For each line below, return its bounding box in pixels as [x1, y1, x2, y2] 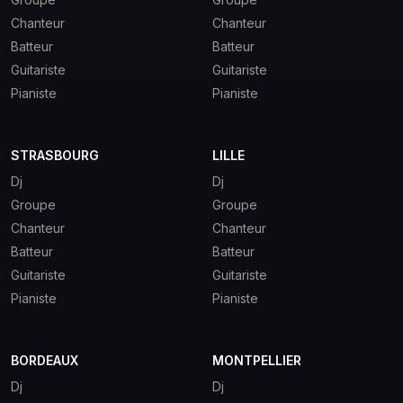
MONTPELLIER [212, 352, 301, 368]
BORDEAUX [11, 352, 78, 368]
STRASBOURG [11, 147, 99, 163]
